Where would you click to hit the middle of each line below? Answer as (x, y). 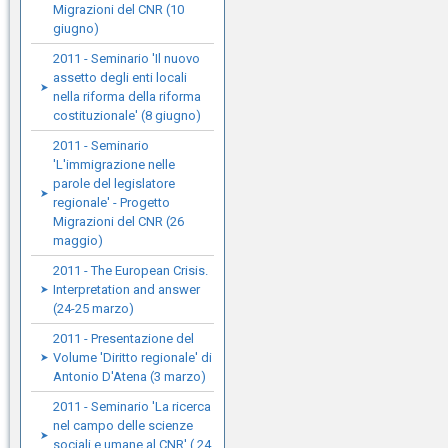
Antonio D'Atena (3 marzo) (129, 376)
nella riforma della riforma (127, 96)
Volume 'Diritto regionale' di (132, 357)
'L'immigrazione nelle (114, 164)
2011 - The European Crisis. (130, 270)
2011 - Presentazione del (123, 338)
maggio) (78, 240)
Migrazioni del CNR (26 (118, 221)
